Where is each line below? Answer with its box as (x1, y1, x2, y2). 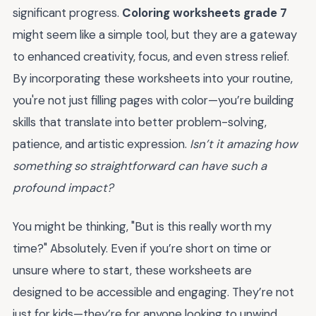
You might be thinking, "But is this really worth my (13, 218, 272, 234)
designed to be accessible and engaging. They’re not (13, 284, 294, 300)
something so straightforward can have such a (13, 158, 267, 174)
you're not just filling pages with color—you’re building (13, 92, 294, 109)
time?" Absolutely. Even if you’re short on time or (13, 240, 272, 256)
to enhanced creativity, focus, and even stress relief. (13, 49, 289, 65)
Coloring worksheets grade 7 (122, 5, 287, 21)
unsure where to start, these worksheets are (13, 262, 252, 278)
